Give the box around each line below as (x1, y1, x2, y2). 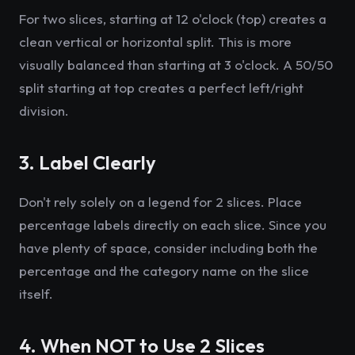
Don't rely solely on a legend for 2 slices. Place (19, 193, 302, 210)
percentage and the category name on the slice (19, 262, 309, 279)
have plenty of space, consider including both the (19, 239, 318, 256)
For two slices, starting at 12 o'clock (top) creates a (19, 10, 326, 27)
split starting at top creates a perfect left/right (19, 79, 303, 96)
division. (19, 102, 69, 119)
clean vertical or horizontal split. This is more (19, 33, 292, 50)
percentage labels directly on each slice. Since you (19, 216, 326, 233)
